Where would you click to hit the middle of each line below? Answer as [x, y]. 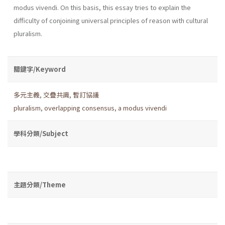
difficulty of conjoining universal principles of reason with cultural [111, 20]
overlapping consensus [79, 107]
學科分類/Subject [41, 133]
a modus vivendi [142, 107]
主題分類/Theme [40, 184]
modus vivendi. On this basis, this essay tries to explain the [102, 7]
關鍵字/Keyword [40, 69]
